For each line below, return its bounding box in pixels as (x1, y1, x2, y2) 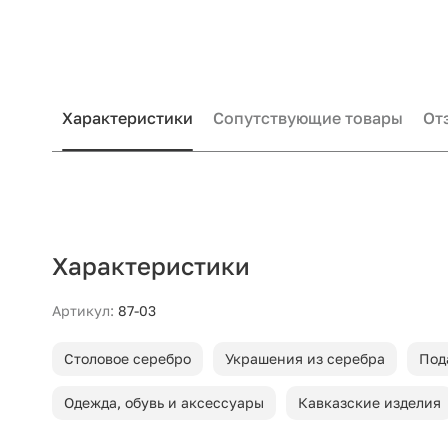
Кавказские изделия (298, 394, 441, 411)
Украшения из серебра (225, 350, 385, 367)
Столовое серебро (64, 350, 191, 367)
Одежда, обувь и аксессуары (64, 394, 264, 411)
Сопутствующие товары (213, 108, 403, 128)
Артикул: (52, 302, 114, 319)
